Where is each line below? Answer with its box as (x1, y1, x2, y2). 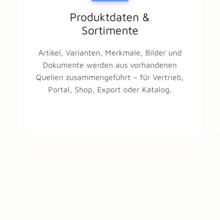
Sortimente (81, 24, 138, 37)
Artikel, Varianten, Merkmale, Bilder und (38, 48, 182, 57)
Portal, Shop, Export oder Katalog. (48, 84, 172, 94)
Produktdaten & (70, 10, 150, 24)
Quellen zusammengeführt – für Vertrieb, (36, 72, 184, 82)
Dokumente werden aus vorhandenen (43, 60, 177, 69)
